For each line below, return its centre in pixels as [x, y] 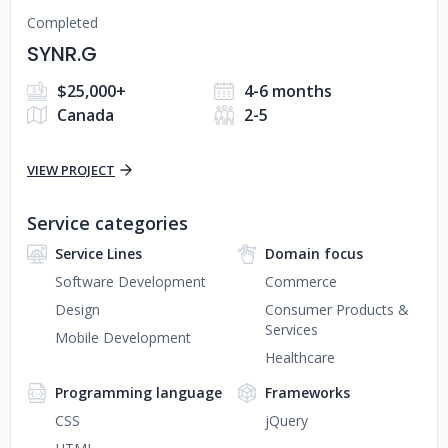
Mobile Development [123, 337]
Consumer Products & [337, 309]
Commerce [301, 281]
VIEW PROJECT [71, 170]
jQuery [286, 420]
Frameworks [307, 392]
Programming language [138, 392]
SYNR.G [62, 54]
